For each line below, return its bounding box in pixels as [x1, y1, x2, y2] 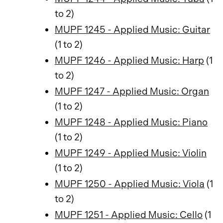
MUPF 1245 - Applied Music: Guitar [55, 24, 210, 35]
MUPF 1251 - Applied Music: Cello [55, 209, 203, 221]
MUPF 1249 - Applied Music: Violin [55, 147, 207, 159]
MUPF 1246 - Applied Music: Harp [55, 55, 204, 66]
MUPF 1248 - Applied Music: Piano [55, 116, 208, 128]
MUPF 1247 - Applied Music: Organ [55, 86, 209, 97]
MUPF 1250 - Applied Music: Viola [55, 178, 205, 190]
